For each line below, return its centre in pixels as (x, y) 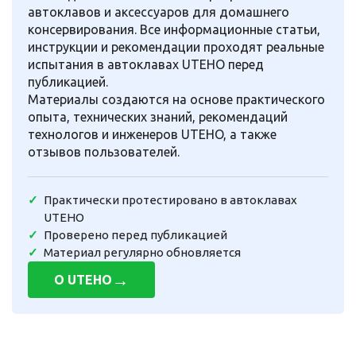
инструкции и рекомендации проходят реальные (176, 47)
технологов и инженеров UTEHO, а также (152, 134)
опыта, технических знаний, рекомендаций (158, 117)
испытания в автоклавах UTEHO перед (146, 64)
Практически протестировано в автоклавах (170, 200)
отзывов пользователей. (104, 152)
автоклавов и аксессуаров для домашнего (159, 12)
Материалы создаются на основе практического (176, 99)
